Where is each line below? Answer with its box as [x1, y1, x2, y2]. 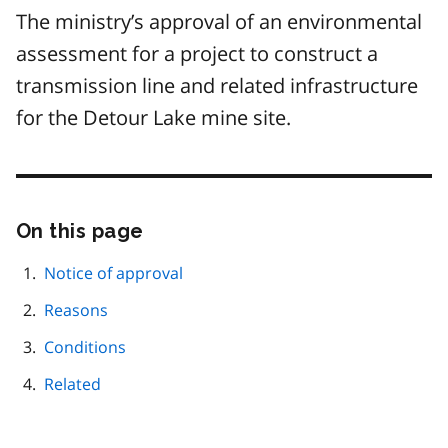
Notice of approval [44, 262, 183, 285]
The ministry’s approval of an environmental [16, 8, 422, 36]
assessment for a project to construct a [16, 40, 378, 68]
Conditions [44, 336, 126, 359]
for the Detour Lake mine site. [16, 104, 291, 132]
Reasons [44, 299, 108, 322]
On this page [16, 219, 144, 244]
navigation [159, 279, 246, 298]
